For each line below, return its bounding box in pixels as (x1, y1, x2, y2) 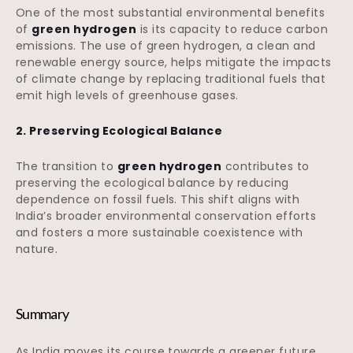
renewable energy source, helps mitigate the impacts (16, 54, 332, 71)
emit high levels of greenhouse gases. (16, 87, 239, 104)
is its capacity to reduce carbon (136, 21, 329, 38)
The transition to (16, 158, 117, 175)
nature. (16, 241, 58, 258)
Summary (16, 305, 69, 323)
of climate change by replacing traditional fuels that (16, 71, 326, 87)
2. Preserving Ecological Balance (16, 123, 223, 139)
